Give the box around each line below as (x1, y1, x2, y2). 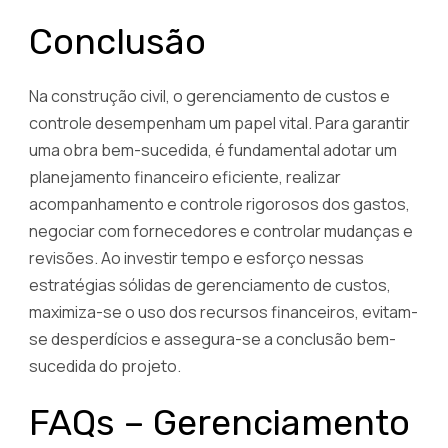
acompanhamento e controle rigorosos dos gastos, (29, 193, 410, 216)
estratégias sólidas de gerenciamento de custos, (29, 274, 391, 297)
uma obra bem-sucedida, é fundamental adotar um (29, 139, 397, 162)
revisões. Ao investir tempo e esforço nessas (29, 247, 364, 270)
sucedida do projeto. (29, 355, 181, 378)
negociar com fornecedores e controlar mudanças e (29, 220, 413, 243)
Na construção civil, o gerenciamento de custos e (29, 85, 390, 108)
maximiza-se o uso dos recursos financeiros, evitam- (29, 301, 418, 324)
